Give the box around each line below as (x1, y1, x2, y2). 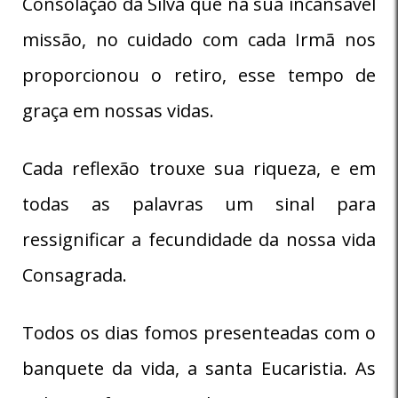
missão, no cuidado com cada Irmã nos (22, 27, 376, 52)
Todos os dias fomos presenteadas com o (22, 320, 376, 345)
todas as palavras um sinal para (22, 191, 376, 216)
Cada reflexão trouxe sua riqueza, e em (22, 155, 376, 180)
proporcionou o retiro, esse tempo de (22, 62, 376, 87)
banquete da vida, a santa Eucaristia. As (22, 355, 376, 380)
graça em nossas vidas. (22, 98, 214, 123)
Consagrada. (22, 262, 127, 287)
